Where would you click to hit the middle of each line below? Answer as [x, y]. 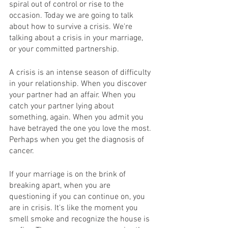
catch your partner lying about [63, 106]
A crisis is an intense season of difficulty [81, 73]
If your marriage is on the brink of [68, 175]
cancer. [22, 151]
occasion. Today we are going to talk [72, 16]
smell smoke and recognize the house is [80, 219]
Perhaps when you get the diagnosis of [78, 140]
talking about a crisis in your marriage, [77, 38]
